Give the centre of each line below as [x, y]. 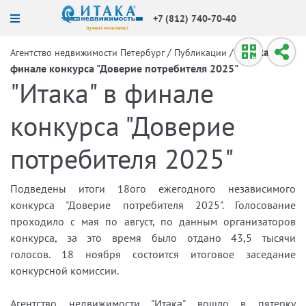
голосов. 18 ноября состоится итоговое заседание [153, 254]
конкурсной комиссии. [65, 270]
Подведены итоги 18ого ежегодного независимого [153, 189]
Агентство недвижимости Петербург [87, 53]
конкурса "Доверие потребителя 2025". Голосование [153, 205]
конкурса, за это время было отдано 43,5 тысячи [153, 238]
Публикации [200, 53]
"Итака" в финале [112, 93]
